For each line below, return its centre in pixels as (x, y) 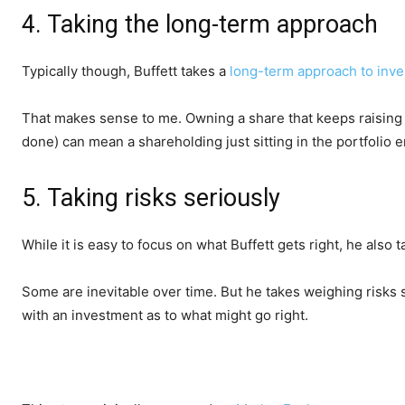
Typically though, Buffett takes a (126, 71)
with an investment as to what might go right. (165, 316)
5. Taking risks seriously (151, 198)
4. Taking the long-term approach (200, 25)
